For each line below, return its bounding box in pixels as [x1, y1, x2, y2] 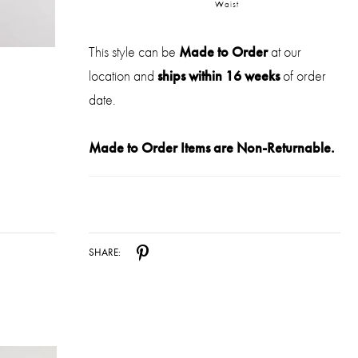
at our [268, 42, 302, 61]
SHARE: [89, 245, 121, 260]
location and [89, 66, 158, 85]
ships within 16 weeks [157, 66, 280, 85]
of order [280, 66, 327, 85]
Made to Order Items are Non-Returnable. [89, 137, 336, 157]
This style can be [89, 42, 180, 61]
